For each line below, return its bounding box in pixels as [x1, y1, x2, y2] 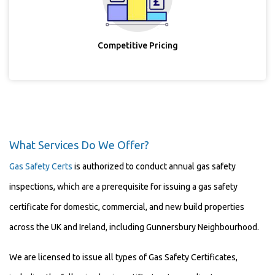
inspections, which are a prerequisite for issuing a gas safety [9, 182, 238, 192]
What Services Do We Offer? [9, 139, 149, 151]
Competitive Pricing [97, 41, 178, 50]
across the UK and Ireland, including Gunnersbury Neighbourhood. [9, 222, 259, 232]
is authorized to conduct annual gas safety [72, 161, 236, 171]
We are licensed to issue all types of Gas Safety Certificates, [9, 252, 238, 262]
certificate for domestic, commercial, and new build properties [9, 202, 244, 212]
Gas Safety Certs [9, 161, 72, 171]
